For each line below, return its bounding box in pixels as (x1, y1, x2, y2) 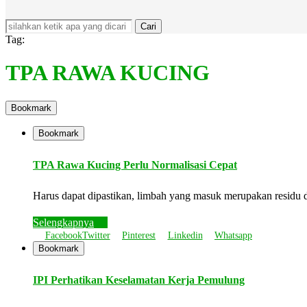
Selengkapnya (33, 216, 94, 228)
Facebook (45, 230, 82, 241)
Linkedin (167, 230, 203, 241)
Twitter (82, 230, 110, 241)
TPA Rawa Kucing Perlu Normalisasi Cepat (33, 158, 237, 171)
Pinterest (122, 230, 156, 241)
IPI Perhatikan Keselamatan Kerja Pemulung (33, 273, 245, 286)
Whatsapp (214, 230, 252, 241)
